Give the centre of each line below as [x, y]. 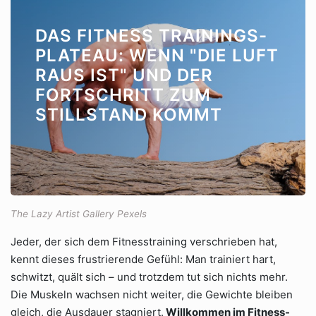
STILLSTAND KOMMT [129, 115]
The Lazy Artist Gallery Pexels [79, 214]
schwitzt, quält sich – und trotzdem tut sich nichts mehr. [149, 277]
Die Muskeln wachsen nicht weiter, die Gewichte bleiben [152, 294]
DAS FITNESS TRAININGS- [151, 36]
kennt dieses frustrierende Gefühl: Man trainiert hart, [143, 259]
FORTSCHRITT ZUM [123, 95]
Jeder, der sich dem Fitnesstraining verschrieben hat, [144, 242]
